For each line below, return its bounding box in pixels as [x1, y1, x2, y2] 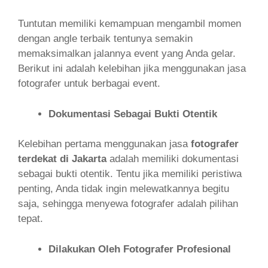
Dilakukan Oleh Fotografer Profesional [48, 243, 231, 255]
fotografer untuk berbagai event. [18, 78, 160, 89]
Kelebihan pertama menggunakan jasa [18, 138, 191, 150]
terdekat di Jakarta [18, 153, 109, 165]
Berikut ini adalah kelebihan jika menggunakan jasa [18, 63, 246, 74]
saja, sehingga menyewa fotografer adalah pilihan [18, 198, 238, 209]
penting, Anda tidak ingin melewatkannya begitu [18, 183, 229, 194]
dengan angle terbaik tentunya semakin [18, 33, 193, 44]
